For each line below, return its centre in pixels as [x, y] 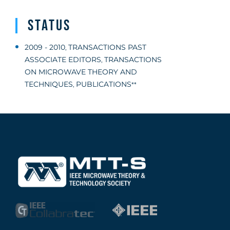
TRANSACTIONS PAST [107, 47]
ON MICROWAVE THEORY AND [81, 72]
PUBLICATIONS [104, 84]
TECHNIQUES [49, 84]
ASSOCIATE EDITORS [63, 60]
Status [49, 26]
